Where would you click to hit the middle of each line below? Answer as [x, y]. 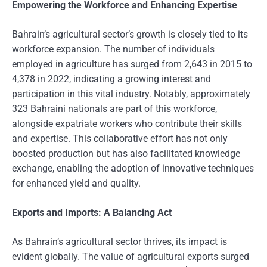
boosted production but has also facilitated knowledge [126, 153]
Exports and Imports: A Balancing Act [92, 212]
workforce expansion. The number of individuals [113, 49]
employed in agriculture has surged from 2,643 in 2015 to [132, 64]
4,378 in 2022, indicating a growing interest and [111, 79]
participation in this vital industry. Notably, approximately [131, 94]
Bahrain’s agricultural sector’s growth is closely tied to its [130, 34]
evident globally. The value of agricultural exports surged [131, 257]
